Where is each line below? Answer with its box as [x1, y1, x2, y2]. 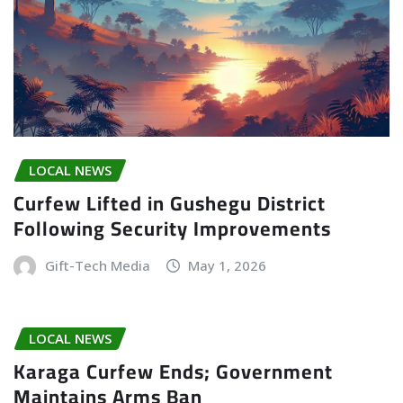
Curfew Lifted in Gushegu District [13, 184, 326, 223]
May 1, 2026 [188, 256, 267, 275]
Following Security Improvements [13, 210, 331, 248]
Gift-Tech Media [44, 256, 150, 275]
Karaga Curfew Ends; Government [13, 352, 333, 390]
